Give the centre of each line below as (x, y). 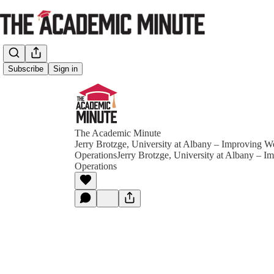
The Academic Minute (118, 133)
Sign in (65, 69)
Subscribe (26, 69)
